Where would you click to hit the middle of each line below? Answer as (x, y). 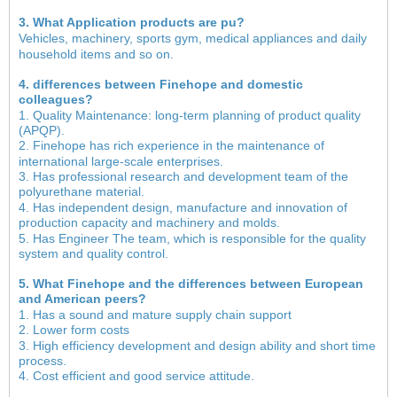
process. (43, 361)
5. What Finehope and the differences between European (191, 283)
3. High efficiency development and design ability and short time (197, 345)
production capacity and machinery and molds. (149, 223)
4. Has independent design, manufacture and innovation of (183, 208)
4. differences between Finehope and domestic (161, 84)
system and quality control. (93, 254)
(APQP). (42, 131)
